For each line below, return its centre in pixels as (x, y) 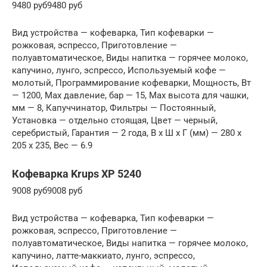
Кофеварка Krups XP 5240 (77, 174)
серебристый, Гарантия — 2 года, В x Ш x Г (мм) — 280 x (127, 133)
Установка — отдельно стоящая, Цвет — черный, (115, 121)
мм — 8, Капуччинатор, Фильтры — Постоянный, (114, 108)
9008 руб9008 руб (47, 191)
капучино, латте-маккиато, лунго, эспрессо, (103, 256)
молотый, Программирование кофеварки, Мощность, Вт (131, 83)
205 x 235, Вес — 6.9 (52, 146)
